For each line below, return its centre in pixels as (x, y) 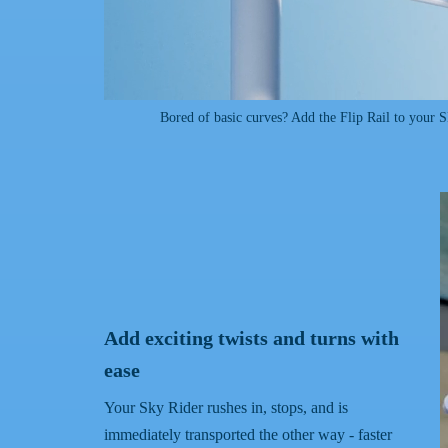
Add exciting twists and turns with (251, 337)
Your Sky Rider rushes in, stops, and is (226, 407)
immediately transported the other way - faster (248, 434)
